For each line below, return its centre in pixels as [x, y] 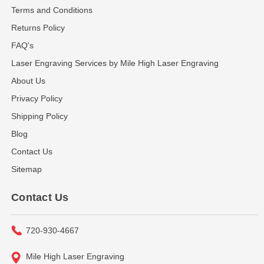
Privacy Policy [37, 98]
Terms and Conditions [52, 10]
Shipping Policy [39, 116]
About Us [28, 80]
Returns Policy [38, 27]
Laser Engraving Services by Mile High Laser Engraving [115, 63]
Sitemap [27, 169]
